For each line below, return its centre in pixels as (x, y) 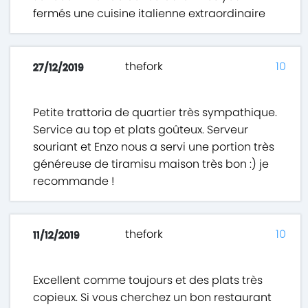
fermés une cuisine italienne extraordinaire (150, 14)
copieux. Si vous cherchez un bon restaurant (153, 298)
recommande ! (74, 181)
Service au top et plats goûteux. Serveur (141, 130)
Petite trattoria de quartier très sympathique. (155, 113)
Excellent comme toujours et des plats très (148, 280)
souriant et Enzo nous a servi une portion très (154, 147)
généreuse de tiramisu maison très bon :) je (151, 164)
